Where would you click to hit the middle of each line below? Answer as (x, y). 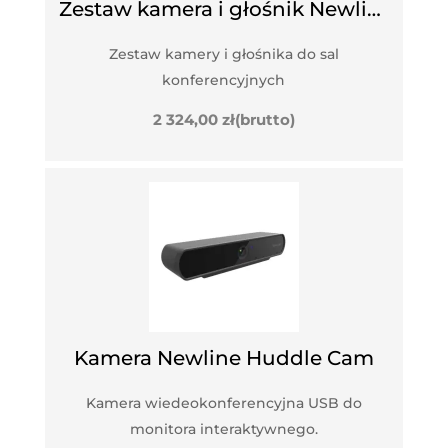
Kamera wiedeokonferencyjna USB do (223, 403)
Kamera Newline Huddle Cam (223, 358)
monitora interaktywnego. (223, 429)
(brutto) (264, 120)
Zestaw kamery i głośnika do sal (223, 54)
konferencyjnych (224, 80)
